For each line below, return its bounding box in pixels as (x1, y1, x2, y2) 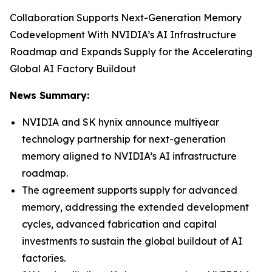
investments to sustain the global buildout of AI (22, 235, 242, 247)
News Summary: (10, 89, 89, 101)
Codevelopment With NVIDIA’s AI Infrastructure (10, 29, 236, 41)
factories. (22, 252, 66, 264)
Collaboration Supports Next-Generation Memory (10, 12, 242, 24)
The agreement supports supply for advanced (22, 184, 237, 196)
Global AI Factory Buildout (10, 63, 136, 75)
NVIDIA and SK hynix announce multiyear (22, 116, 219, 128)
